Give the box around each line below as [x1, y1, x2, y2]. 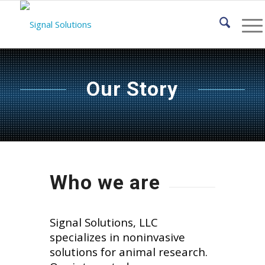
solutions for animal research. [49, 244, 208, 259]
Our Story [86, 77, 179, 101]
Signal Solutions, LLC [49, 214, 158, 230]
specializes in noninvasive [49, 229, 185, 244]
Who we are [49, 170, 160, 194]
